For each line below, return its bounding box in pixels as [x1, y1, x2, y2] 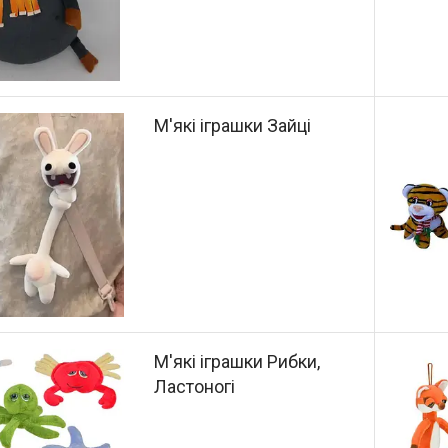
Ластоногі [154, 376, 236, 397]
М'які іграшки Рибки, [154, 351, 321, 372]
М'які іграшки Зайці [154, 114, 312, 136]
